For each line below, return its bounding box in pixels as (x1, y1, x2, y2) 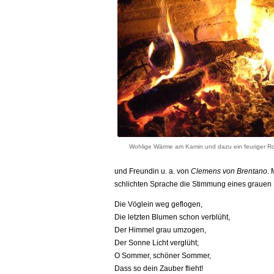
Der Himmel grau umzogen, (114, 226, 206, 234)
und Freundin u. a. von (114, 167, 191, 176)
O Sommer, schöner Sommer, (114, 251, 211, 260)
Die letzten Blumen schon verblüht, (114, 213, 230, 221)
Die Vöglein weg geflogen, (114, 200, 202, 209)
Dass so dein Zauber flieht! (114, 264, 203, 273)
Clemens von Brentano (191, 167, 267, 176)
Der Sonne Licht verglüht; (114, 239, 199, 247)
